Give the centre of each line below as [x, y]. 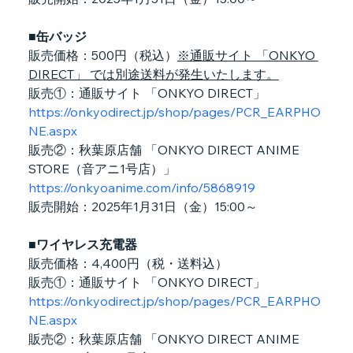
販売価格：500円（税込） [102, 55]
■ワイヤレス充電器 [82, 244]
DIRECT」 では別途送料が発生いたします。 [153, 74]
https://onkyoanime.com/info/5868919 [141, 187]
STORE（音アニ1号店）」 [102, 168]
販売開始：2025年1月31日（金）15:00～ [143, 206]
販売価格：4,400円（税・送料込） [128, 263]
